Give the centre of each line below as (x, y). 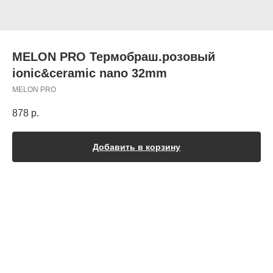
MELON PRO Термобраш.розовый (114, 57)
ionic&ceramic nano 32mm (90, 73)
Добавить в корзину (136, 147)
